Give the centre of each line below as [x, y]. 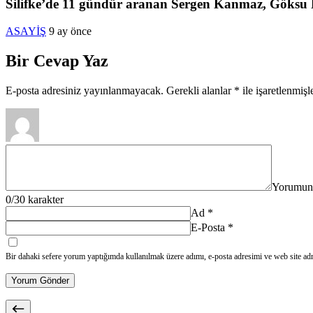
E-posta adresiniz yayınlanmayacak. [85, 90]
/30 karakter [37, 199]
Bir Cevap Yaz [57, 60]
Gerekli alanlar [200, 90]
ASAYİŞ [26, 31]
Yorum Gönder [40, 280]
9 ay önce [70, 31]
